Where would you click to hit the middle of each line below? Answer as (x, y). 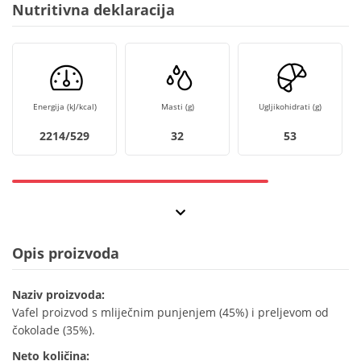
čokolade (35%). (54, 330)
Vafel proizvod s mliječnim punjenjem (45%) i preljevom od (170, 313)
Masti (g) (177, 107)
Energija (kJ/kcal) (64, 107)
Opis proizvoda (66, 253)
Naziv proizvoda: (58, 295)
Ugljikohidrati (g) (290, 107)
